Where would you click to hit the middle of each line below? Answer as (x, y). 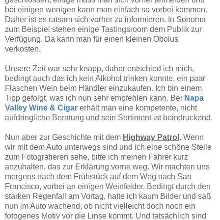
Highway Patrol (151, 137)
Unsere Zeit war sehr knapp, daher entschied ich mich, (99, 68)
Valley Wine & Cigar (41, 108)
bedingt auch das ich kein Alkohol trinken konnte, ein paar (105, 78)
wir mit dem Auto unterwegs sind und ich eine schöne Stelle (108, 147)
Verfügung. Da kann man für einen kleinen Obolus (92, 39)
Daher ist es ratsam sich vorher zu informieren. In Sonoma (105, 19)
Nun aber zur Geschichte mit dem (64, 137)
